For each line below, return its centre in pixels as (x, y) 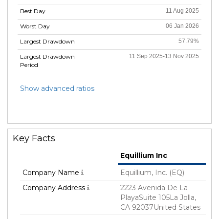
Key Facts (34, 139)
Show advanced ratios (57, 89)
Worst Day (35, 26)
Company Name (52, 173)
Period (29, 65)
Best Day (33, 11)
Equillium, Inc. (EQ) (152, 173)
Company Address (55, 188)
